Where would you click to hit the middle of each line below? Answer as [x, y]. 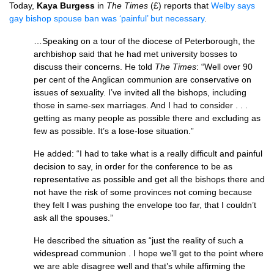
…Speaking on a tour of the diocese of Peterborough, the [144, 41]
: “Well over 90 [224, 67]
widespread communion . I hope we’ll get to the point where [149, 253]
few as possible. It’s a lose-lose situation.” [114, 131]
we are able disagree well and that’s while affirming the [139, 266]
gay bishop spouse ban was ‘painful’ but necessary [107, 18]
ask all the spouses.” [73, 218]
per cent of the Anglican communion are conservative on [143, 80]
